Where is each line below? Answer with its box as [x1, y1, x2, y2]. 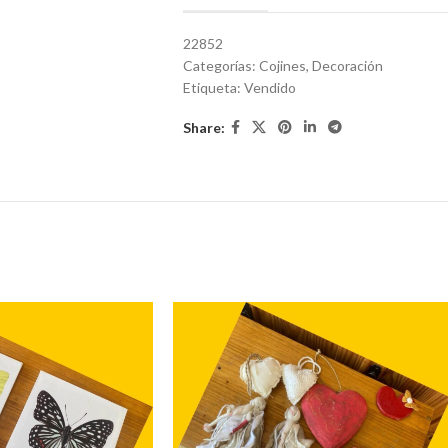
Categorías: [183, 57, 259, 74]
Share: [183, 118, 225, 136]
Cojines [259, 57, 306, 74]
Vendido [244, 79, 296, 96]
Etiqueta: [183, 79, 244, 96]
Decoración [312, 57, 383, 74]
